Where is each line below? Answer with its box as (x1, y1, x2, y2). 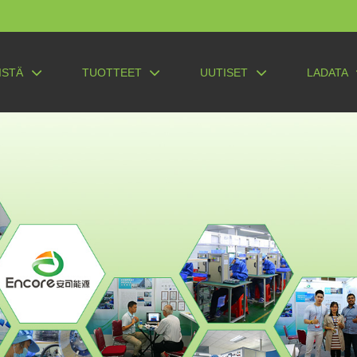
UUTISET (200, 66, 249, 80)
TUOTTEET (81, 66, 142, 80)
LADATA (306, 66, 348, 80)
